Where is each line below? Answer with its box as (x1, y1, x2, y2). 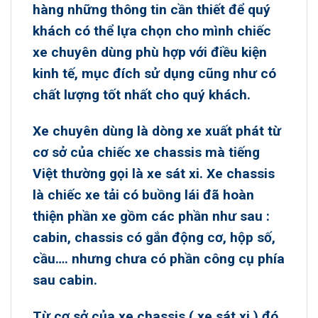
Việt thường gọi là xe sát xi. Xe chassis (33, 165, 275, 182)
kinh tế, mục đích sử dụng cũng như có (33, 65, 276, 82)
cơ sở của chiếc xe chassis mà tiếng (33, 143, 260, 160)
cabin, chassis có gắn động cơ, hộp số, (33, 229, 275, 246)
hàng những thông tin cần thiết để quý (33, 1, 270, 18)
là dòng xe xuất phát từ (133, 122, 281, 139)
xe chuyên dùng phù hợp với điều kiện (33, 44, 267, 61)
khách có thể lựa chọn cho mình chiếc (33, 23, 271, 40)
